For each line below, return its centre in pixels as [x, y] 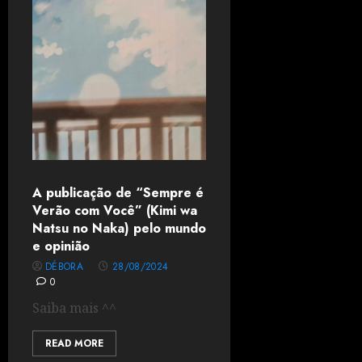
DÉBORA [65, 267]
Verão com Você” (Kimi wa [115, 210]
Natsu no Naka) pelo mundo [119, 228]
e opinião [61, 246]
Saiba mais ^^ [74, 308]
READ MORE [74, 343]
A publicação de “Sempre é [118, 193]
